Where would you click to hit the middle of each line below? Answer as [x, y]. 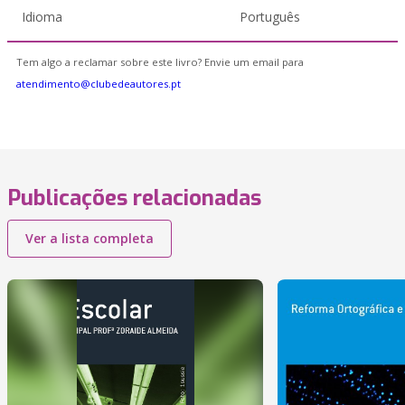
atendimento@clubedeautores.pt [99, 84]
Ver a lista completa [89, 238]
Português [270, 17]
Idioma [42, 17]
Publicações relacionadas [134, 198]
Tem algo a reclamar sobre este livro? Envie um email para [160, 62]
